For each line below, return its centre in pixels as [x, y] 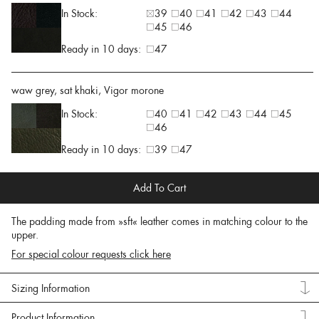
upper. [25, 235]
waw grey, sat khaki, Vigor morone [88, 91]
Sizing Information [51, 289]
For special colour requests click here [91, 255]
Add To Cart [159, 188]
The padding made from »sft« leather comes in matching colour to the [159, 222]
